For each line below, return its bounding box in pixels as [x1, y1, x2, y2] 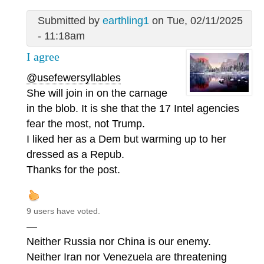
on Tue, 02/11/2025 [148, 14, 243, 27]
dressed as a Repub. [27, 148, 124, 161]
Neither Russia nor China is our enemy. [27, 236, 211, 248]
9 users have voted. [27, 206, 100, 216]
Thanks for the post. [27, 164, 120, 176]
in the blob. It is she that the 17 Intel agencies [27, 103, 239, 115]
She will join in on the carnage [27, 87, 167, 100]
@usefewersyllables [27, 72, 121, 84]
